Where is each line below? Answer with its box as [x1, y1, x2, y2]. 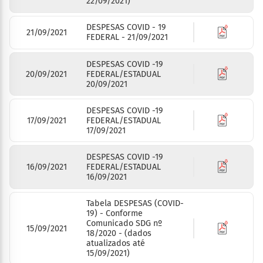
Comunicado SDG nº [86, 218, 163, 229]
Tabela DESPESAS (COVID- [86, 198, 184, 209]
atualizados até [86, 238, 146, 249]
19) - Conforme [86, 208, 143, 219]
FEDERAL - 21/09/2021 [86, 32, 168, 43]
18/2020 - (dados [86, 228, 152, 239]
